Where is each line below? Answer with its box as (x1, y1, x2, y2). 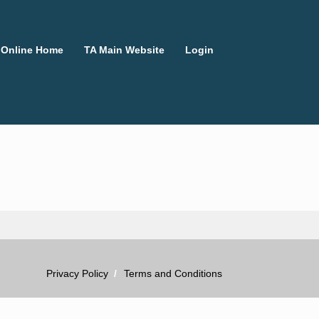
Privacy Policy (46, 268, 108, 279)
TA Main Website (84, 44, 164, 56)
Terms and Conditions (124, 268, 222, 279)
